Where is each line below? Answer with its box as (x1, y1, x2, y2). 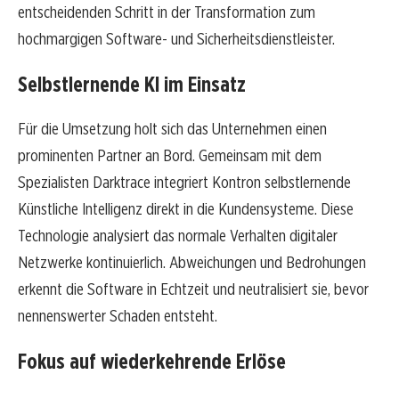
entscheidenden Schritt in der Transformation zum (18, 2, 315, 23)
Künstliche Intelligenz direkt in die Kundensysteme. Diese (18, 199, 354, 220)
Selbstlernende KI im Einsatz (18, 71, 246, 98)
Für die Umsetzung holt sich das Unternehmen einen (18, 118, 327, 140)
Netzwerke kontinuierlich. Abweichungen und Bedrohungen (18, 252, 366, 273)
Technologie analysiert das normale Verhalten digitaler (18, 225, 338, 247)
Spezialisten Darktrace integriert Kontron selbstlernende (18, 172, 351, 193)
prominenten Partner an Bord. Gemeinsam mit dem (18, 145, 322, 167)
